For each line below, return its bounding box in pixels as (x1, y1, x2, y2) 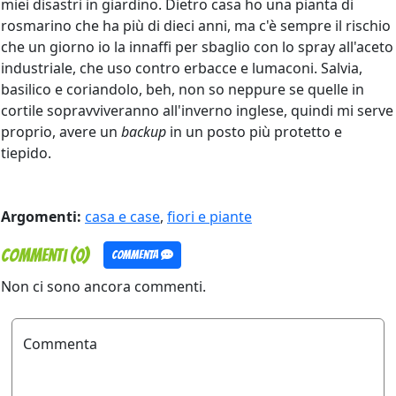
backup (121, 122, 166, 142)
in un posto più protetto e (166, 122, 342, 142)
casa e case (85, 207, 160, 227)
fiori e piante (167, 207, 252, 227)
